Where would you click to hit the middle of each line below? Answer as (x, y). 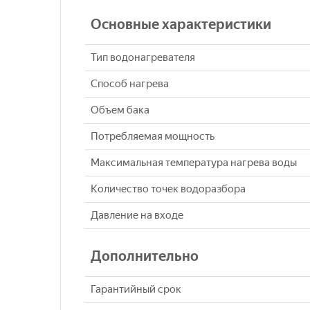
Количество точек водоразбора (168, 189)
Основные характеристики (181, 25)
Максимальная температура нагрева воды (194, 163)
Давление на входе (137, 216)
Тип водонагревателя (143, 58)
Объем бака (120, 110)
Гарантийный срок (136, 290)
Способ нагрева (130, 84)
